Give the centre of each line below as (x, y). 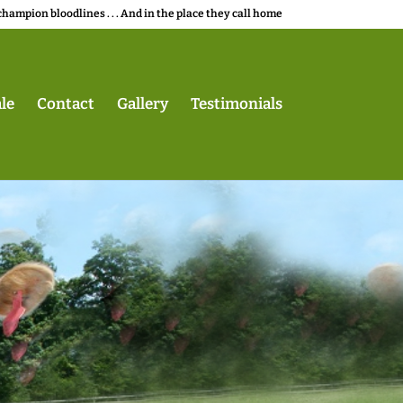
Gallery (142, 104)
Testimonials (236, 104)
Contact (65, 104)
